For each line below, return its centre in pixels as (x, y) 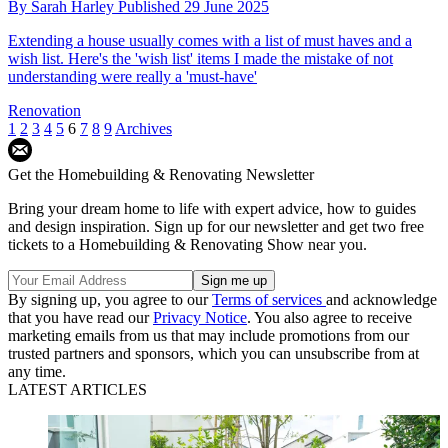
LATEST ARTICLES (77, 389)
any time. (37, 371)
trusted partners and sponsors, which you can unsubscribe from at (213, 353)
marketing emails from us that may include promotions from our (208, 335)
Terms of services (269, 299)
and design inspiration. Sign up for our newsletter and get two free (216, 226)
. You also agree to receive (329, 317)
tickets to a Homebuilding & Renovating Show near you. (187, 244)
